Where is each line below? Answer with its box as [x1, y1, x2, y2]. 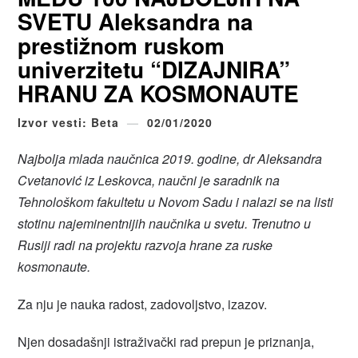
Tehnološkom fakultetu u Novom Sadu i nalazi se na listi [18, 193, 334, 212]
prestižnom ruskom [18, 29, 225, 62]
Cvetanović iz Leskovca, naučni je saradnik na [18, 171, 280, 190]
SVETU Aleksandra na [18, 5, 254, 38]
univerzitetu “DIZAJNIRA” [18, 53, 291, 86]
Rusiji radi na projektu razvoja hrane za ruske [18, 236, 273, 255]
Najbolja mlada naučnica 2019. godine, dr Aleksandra [18, 149, 323, 169]
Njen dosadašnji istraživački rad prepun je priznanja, [18, 332, 315, 352]
